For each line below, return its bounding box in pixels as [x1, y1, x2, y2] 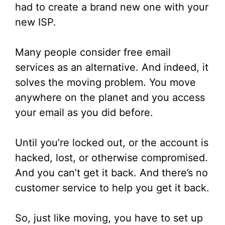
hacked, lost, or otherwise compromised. [15, 152, 208, 164]
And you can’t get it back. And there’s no [15, 167, 208, 179]
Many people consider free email [15, 46, 171, 59]
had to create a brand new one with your [15, 1, 208, 14]
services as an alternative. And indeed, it [15, 61, 208, 74]
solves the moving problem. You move [15, 76, 196, 89]
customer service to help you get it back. [15, 182, 209, 194]
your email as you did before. [15, 106, 153, 119]
